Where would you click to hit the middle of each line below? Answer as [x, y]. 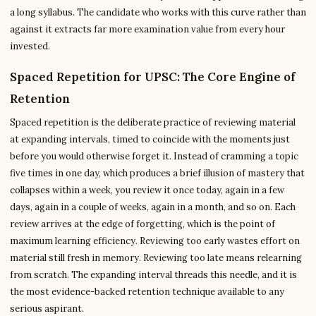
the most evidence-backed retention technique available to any [147, 292]
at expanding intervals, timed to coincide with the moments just [150, 139]
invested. [30, 46]
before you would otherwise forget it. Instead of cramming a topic [154, 156]
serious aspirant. [47, 309]
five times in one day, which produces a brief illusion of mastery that [157, 173]
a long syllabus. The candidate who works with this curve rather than [158, 12]
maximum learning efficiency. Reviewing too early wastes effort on [155, 241]
